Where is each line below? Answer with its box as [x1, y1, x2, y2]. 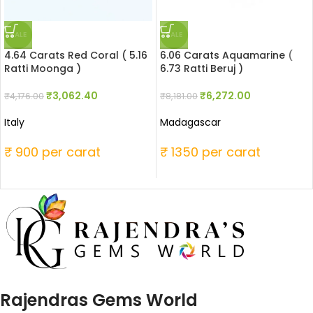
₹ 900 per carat [4, 143, 101, 161]
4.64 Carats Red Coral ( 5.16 [4, 48, 147, 63]
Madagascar [160, 115, 221, 130]
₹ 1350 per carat [160, 143, 261, 161]
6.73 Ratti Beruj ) [160, 61, 243, 76]
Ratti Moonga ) [4, 61, 81, 76]
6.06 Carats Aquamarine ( [160, 48, 293, 63]
